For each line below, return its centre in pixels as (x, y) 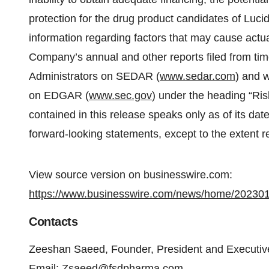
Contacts (53, 222)
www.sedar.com (198, 76)
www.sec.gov (120, 95)
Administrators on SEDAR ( (94, 76)
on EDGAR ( (59, 95)
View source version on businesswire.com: (131, 175)
